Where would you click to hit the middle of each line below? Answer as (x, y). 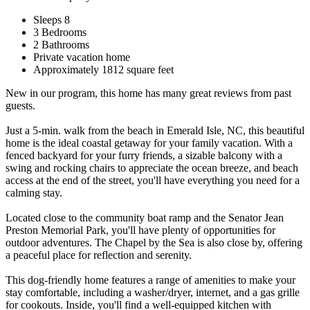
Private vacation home (82, 57)
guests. (20, 105)
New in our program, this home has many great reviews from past (148, 93)
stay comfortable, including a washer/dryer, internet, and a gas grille (153, 292)
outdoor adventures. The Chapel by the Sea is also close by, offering (154, 242)
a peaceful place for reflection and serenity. (99, 255)
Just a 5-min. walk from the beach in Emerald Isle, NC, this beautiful (155, 130)
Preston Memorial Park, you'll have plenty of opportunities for (140, 230)
